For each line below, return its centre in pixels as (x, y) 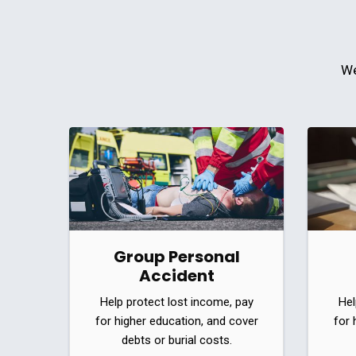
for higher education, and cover (176, 321)
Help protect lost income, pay (176, 302)
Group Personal (176, 256)
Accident (176, 275)
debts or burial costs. (176, 340)
